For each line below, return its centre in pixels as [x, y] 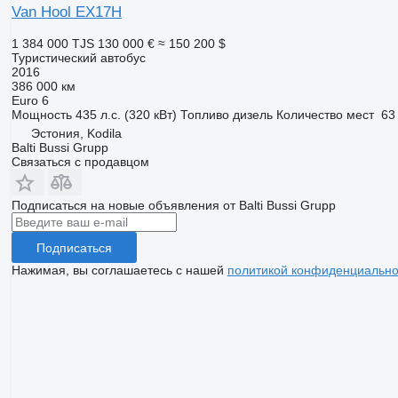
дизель [252, 115]
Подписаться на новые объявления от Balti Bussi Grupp [173, 206]
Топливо [204, 115]
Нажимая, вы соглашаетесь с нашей [119, 271]
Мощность [41, 115]
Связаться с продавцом [80, 162]
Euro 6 [30, 101]
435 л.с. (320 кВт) [126, 115]
